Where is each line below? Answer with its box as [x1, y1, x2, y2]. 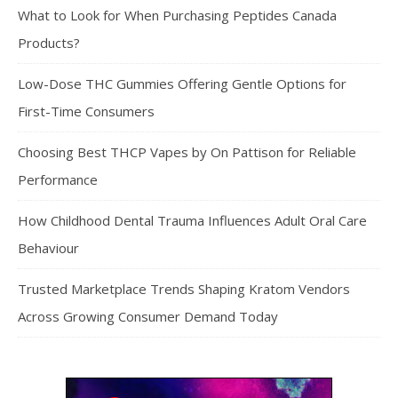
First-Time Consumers [18, 101, 155, 120]
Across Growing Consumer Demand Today [18, 306, 278, 325]
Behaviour [18, 238, 79, 257]
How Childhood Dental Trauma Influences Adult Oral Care [18, 211, 367, 229]
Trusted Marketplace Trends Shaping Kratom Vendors [18, 279, 350, 298]
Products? [18, 33, 80, 52]
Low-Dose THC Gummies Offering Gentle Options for [18, 74, 346, 92]
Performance [18, 170, 98, 188]
